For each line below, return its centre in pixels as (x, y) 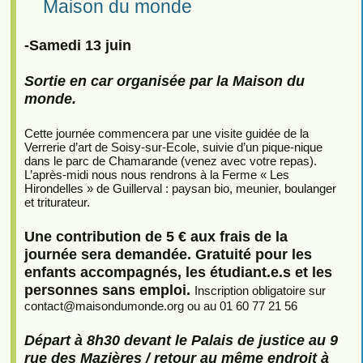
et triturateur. (57, 203)
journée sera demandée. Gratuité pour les (168, 254)
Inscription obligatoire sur (260, 291)
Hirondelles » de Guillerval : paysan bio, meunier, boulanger (180, 189)
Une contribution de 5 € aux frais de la (156, 237)
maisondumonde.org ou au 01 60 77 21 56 (186, 306)
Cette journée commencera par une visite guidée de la (166, 134)
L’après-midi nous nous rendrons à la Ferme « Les (156, 175)
